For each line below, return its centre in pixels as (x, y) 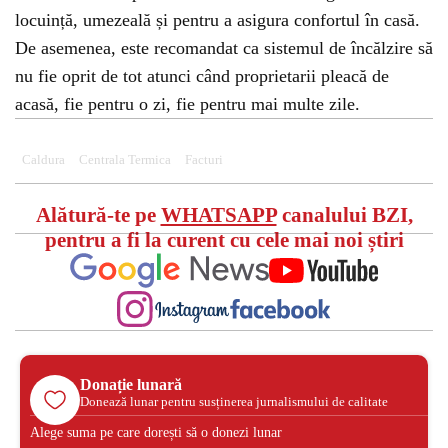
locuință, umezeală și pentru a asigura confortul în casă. (217, 20)
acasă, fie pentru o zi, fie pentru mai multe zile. (187, 104)
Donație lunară (131, 384)
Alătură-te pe (98, 215)
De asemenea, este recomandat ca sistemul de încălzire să (224, 48)
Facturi (204, 160)
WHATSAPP (218, 215)
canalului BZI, (344, 215)
